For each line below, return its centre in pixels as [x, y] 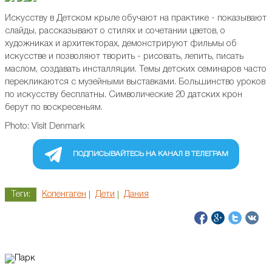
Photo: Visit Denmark [45, 127]
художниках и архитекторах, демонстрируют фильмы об [121, 44]
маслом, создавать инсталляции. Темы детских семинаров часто [136, 70]
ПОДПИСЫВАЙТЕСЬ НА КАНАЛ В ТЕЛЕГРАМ [151, 154]
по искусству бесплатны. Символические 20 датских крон [124, 95]
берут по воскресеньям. [54, 108]
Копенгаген [64, 195]
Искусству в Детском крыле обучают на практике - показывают [136, 19]
